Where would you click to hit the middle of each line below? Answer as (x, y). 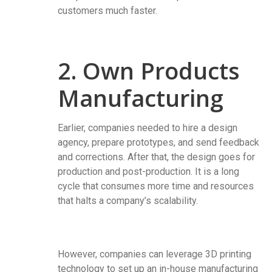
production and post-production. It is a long (148, 172)
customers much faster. (107, 11)
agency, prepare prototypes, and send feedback (158, 143)
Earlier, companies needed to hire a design (148, 128)
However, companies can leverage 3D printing (155, 254)
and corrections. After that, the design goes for (156, 157)
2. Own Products (149, 71)
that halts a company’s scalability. (128, 201)
